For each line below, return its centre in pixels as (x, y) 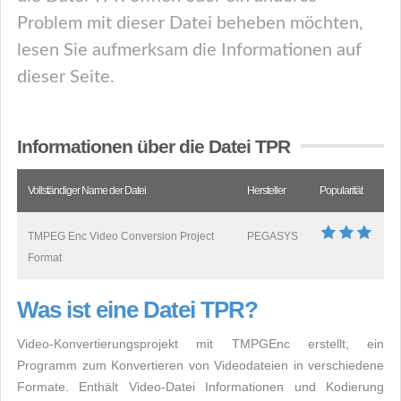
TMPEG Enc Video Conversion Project (121, 236)
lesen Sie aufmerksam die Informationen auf (189, 50)
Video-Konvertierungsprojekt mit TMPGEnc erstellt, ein (200, 344)
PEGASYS (273, 236)
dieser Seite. (66, 77)
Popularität (341, 191)
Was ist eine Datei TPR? (137, 310)
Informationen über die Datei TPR (154, 146)
